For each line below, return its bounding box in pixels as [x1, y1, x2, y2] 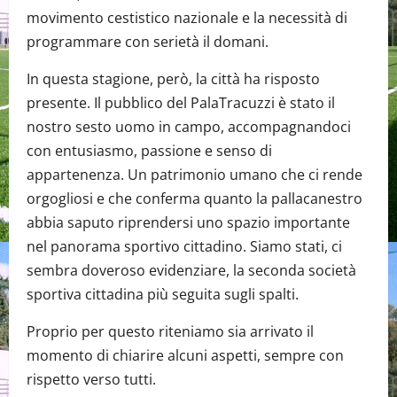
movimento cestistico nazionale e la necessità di [27, 8, 347, 28]
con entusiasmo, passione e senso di [27, 141, 272, 161]
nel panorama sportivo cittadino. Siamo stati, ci [27, 237, 342, 257]
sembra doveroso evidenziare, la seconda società [27, 261, 356, 281]
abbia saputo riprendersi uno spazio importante [27, 213, 350, 233]
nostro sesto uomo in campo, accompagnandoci [27, 117, 351, 137]
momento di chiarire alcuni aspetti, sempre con [27, 346, 344, 366]
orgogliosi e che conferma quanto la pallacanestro [27, 189, 362, 209]
